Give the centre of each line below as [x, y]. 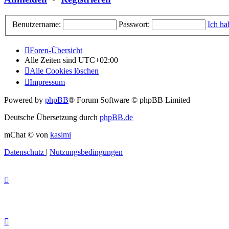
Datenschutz [24, 152]
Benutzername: [37, 24]
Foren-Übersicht [56, 50]
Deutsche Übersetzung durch [52, 117]
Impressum [47, 82]
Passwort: [134, 24]
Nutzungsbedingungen [86, 152]
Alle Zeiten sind [51, 60]
